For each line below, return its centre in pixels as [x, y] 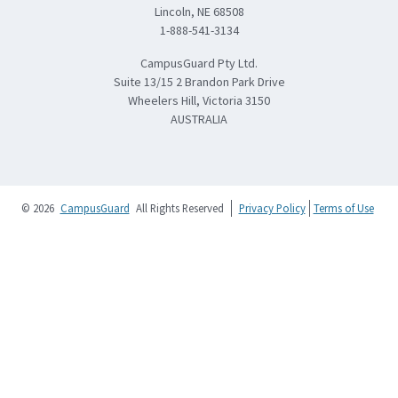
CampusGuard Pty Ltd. [199, 63]
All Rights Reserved [178, 207]
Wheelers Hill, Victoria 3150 [199, 100]
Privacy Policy [272, 207]
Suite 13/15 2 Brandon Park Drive [199, 81]
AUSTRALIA [199, 119]
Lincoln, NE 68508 [199, 11]
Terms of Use [343, 207]
